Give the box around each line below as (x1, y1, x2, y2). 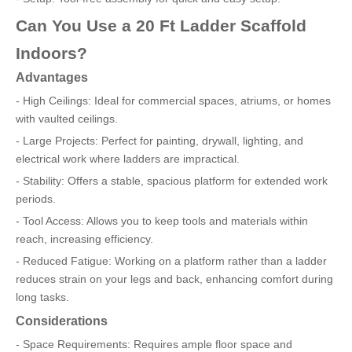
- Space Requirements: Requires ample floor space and (16, 338, 292, 350)
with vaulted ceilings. (16, 112, 118, 125)
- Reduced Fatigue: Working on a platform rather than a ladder (16, 255, 327, 267)
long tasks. (16, 291, 69, 303)
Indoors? (16, 44, 87, 62)
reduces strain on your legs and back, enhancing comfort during (16, 273, 333, 285)
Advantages (16, 70, 88, 84)
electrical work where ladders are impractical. (16, 152, 240, 165)
